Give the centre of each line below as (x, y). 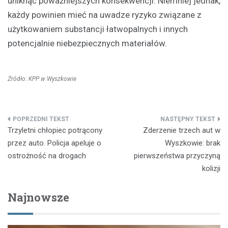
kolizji (211, 168)
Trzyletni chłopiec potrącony (55, 130)
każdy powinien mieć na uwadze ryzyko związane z (105, 15)
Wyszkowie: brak (193, 143)
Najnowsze (38, 197)
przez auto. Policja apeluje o (54, 143)
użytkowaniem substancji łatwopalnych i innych (98, 29)
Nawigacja (40, 123)
